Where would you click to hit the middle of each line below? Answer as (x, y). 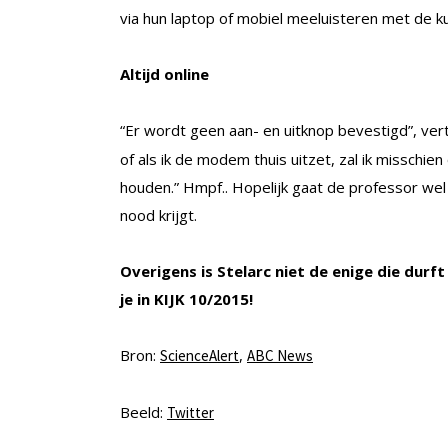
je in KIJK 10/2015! (186, 299)
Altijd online (164, 74)
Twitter (190, 413)
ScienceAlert (199, 356)
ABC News (280, 356)
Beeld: (143, 412)
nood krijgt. (158, 215)
